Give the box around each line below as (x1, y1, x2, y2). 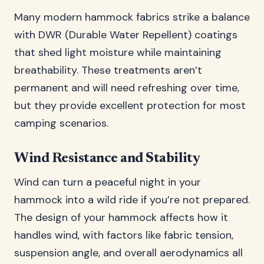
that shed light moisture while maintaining (14, 45, 222, 60)
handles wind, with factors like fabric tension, (14, 228, 233, 242)
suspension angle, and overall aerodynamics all (14, 246, 243, 260)
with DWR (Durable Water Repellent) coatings (14, 28, 237, 42)
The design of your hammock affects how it (14, 210, 228, 225)
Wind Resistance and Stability (14, 151, 200, 166)
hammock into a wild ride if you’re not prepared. (14, 193, 250, 207)
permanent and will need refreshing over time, (14, 81, 239, 95)
